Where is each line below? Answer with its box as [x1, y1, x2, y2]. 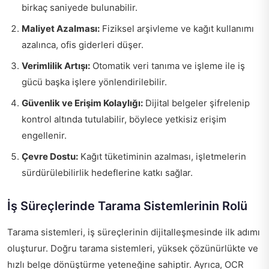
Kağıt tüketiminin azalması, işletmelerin [78, 151, 246, 162]
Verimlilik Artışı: [22, 60, 90, 71]
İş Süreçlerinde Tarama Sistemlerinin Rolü [7, 199, 247, 213]
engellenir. [22, 130, 67, 141]
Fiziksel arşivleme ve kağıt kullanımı [100, 23, 254, 34]
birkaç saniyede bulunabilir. [22, 2, 138, 13]
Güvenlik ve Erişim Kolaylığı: [22, 97, 143, 109]
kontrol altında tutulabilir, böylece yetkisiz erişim [22, 113, 226, 125]
